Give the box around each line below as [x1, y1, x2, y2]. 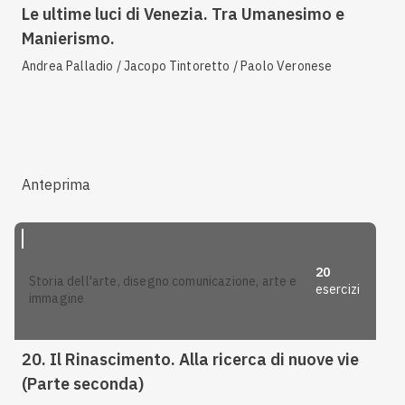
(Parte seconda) [22, 373, 144, 395]
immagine [29, 290, 85, 307]
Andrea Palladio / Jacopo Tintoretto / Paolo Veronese [22, 58, 333, 75]
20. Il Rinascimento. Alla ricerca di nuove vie [22, 349, 359, 371]
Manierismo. [22, 28, 115, 50]
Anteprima [22, 175, 90, 194]
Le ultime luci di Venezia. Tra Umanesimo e [22, 4, 344, 25]
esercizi [315, 281, 361, 298]
